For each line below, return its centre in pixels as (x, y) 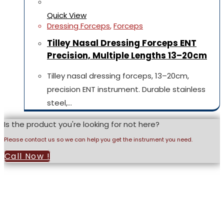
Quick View (67, 15)
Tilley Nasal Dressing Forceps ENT (122, 43)
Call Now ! (27, 156)
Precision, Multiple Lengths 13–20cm (127, 55)
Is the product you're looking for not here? (82, 124)
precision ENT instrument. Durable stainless (126, 89)
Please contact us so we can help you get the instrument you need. (98, 140)
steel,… (59, 102)
